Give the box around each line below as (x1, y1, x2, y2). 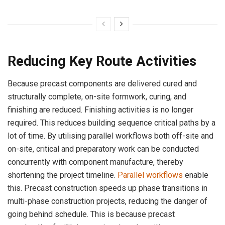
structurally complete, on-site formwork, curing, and (8, 91, 186, 101)
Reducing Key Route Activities (8, 53, 200, 70)
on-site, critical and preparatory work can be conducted (8, 144, 199, 154)
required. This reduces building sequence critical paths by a (8, 118, 215, 128)
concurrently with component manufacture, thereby (8, 157, 183, 167)
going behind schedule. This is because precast (8, 209, 175, 219)
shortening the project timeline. (8, 170, 118, 180)
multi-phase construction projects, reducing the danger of (8, 196, 207, 206)
